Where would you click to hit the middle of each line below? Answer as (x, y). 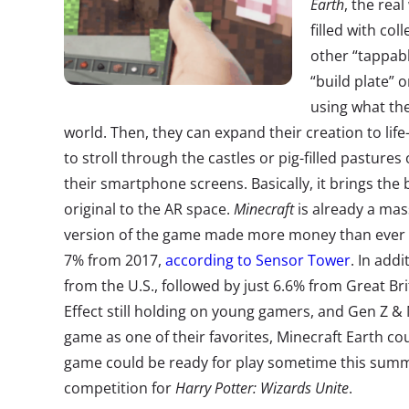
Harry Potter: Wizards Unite (262, 388)
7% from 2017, (115, 260)
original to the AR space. (149, 209)
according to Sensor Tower (258, 260)
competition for (120, 388)
